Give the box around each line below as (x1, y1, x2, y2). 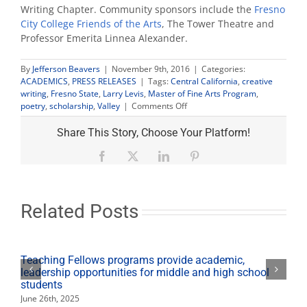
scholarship (49, 99, 93, 112)
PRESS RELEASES (72, 75, 136, 87)
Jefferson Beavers (32, 62, 100, 75)
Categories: (201, 62, 245, 75)
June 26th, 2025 (21, 292, 79, 304)
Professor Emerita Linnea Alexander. (21, 31, 188, 45)
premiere (186, 136, 222, 148)
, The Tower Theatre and (162, 16, 274, 30)
